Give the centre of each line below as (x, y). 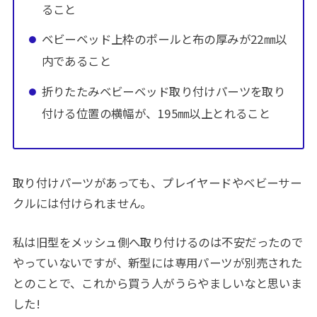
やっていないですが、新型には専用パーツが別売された (157, 262)
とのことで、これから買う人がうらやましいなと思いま (157, 283)
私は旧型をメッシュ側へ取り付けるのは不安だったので (158, 242)
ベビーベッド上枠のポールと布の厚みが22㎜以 (164, 39)
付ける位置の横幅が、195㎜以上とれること (156, 113)
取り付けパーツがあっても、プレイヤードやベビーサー (157, 182)
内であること (76, 61)
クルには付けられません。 (82, 203)
